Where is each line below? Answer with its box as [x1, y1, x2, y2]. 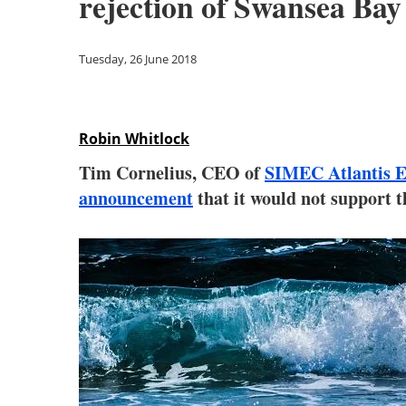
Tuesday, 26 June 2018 [79, 51, 197, 67]
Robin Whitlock [79, 129, 189, 149]
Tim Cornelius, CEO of [79, 159, 265, 186]
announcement [79, 185, 193, 211]
